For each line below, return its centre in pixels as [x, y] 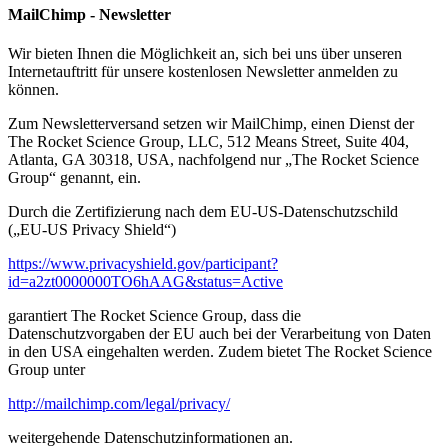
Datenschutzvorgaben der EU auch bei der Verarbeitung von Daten [219, 334]
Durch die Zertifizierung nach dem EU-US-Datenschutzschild [203, 212]
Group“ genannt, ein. [74, 178]
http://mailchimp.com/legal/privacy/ [119, 404]
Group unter [46, 370]
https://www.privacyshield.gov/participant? [143, 264]
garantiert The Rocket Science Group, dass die [154, 316]
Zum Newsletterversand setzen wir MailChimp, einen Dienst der [211, 124]
